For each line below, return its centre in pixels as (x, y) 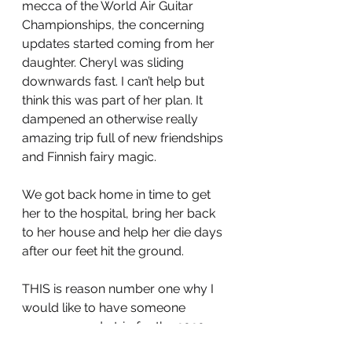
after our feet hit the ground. (104, 251)
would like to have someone (105, 307)
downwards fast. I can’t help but (115, 81)
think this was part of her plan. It (114, 100)
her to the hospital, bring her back (120, 213)
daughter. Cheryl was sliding (104, 62)
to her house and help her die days (124, 232)
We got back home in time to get (118, 194)
